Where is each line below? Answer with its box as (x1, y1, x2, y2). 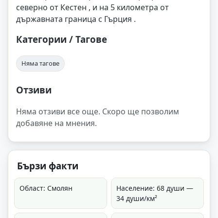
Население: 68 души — (116, 183, 193, 193)
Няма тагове (21, 58, 59, 68)
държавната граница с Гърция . (16, 13, 136, 24)
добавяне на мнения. (16, 118, 97, 129)
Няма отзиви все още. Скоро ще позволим (16, 106, 179, 117)
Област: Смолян (19, 183, 73, 193)
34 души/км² (116, 194, 157, 203)
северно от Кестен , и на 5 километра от (16, 1, 169, 13)
